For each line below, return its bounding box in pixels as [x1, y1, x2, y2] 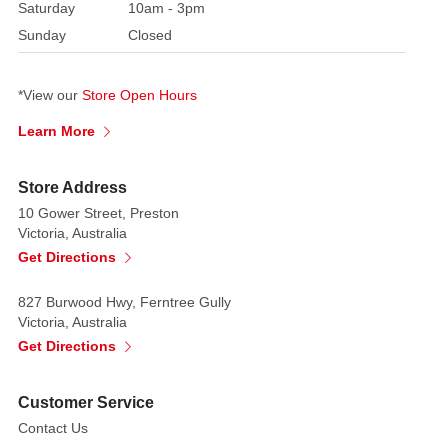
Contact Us [18, 419, 88, 436]
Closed [128, 26, 172, 43]
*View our [18, 86, 82, 103]
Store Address [18, 178, 127, 196]
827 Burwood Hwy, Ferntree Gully [18, 293, 231, 310]
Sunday [18, 26, 66, 43]
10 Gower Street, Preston [18, 204, 179, 221]
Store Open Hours [82, 86, 197, 103]
